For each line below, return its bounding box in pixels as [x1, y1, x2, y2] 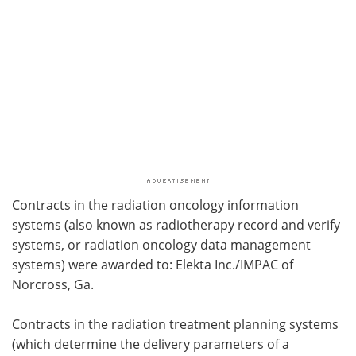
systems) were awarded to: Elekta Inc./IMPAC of [12, 255, 293, 273]
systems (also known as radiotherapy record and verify [12, 215, 340, 233]
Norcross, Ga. [12, 275, 94, 292]
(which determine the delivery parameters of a [12, 335, 289, 352]
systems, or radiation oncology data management [12, 235, 311, 253]
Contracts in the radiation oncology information [12, 195, 299, 213]
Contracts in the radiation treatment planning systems [12, 315, 339, 332]
